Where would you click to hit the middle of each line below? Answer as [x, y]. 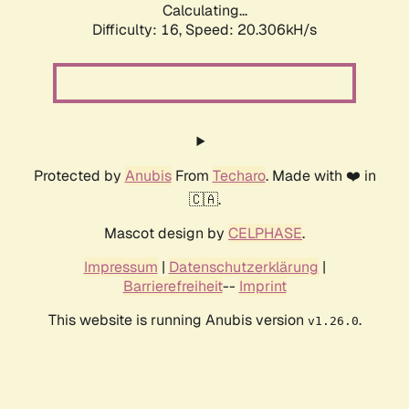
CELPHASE [265, 234]
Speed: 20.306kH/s [251, 30]
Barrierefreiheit [173, 287]
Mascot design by [166, 234]
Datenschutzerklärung [243, 267]
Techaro [239, 176]
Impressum [121, 267]
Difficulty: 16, [139, 30]
